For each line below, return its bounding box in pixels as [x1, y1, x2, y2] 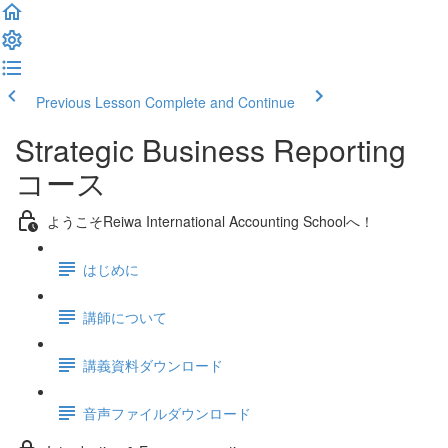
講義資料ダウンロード [83, 354, 223, 375]
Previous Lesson [36, 92, 141, 112]
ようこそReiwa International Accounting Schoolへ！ [47, 210, 374, 231]
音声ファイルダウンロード [83, 402, 251, 423]
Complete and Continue [145, 92, 295, 112]
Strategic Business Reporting [15, 128, 406, 171]
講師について [83, 306, 167, 327]
